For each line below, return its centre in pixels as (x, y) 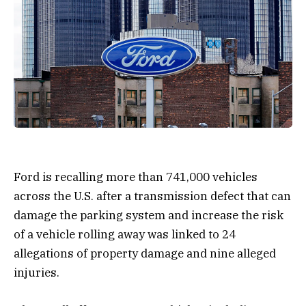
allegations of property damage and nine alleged (145, 254)
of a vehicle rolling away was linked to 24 (125, 235)
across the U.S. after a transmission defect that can (152, 196)
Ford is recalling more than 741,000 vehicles (136, 177)
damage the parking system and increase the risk (149, 215)
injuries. (37, 273)
